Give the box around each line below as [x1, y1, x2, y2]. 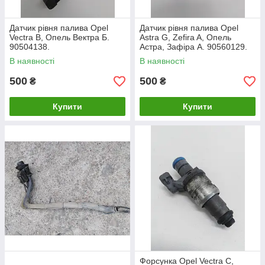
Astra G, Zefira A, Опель [140, 33, 231, 42]
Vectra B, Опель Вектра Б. [9, 33, 109, 42]
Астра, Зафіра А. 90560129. [140, 42, 247, 51]
